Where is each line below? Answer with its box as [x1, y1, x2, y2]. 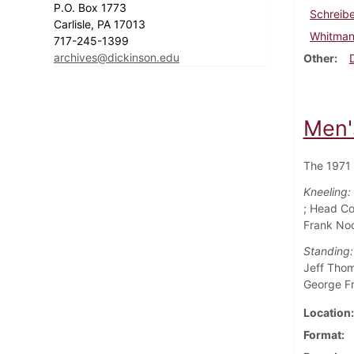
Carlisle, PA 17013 [54, 17, 149, 31]
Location [303, 305, 351, 319]
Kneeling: [303, 184, 351, 198]
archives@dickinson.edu [54, 50, 179, 64]
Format [303, 327, 341, 341]
